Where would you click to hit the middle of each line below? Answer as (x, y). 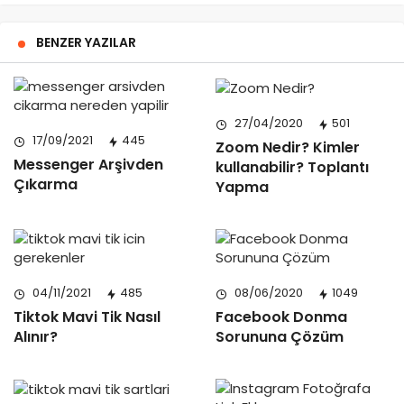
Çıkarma (46, 185)
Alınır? (36, 336)
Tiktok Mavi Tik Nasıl (87, 317)
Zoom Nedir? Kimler (288, 147)
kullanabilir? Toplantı (292, 167)
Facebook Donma (281, 317)
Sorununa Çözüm (280, 336)
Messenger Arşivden (88, 165)
